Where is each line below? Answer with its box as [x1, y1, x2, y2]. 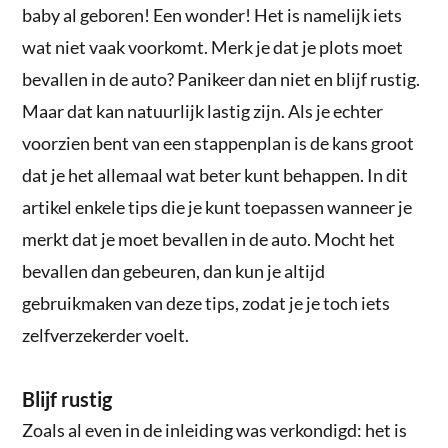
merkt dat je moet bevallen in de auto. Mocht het [22, 227, 396, 250]
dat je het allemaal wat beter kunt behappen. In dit [22, 163, 409, 186]
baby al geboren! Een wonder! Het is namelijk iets [22, 3, 403, 26]
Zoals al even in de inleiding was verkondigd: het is [22, 418, 408, 441]
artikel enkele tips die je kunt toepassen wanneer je [22, 195, 413, 218]
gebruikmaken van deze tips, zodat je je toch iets [22, 291, 391, 314]
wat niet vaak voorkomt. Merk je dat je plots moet [22, 35, 404, 58]
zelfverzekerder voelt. [22, 323, 190, 346]
